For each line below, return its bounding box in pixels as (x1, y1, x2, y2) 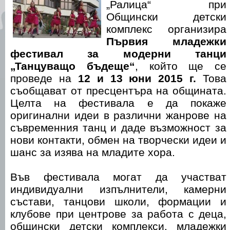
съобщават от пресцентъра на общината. (10, 85, 226, 97)
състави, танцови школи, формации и (10, 196, 226, 207)
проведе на (10, 72, 78, 84)
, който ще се (135, 60, 226, 72)
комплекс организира (106, 23, 226, 35)
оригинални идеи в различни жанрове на (10, 109, 226, 121)
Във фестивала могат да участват (10, 171, 226, 183)
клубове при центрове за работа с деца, (10, 208, 226, 220)
